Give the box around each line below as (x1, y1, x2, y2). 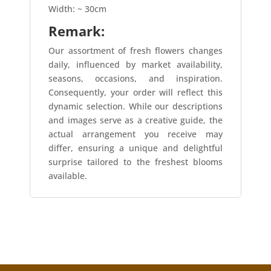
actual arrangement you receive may (48, 128, 223, 140)
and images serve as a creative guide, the (48, 114, 223, 126)
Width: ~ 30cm (48, 3, 107, 15)
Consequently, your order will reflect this (48, 87, 223, 99)
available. (48, 170, 88, 182)
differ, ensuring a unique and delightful (48, 142, 223, 154)
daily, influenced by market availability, (48, 59, 223, 71)
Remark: (48, 22, 105, 41)
